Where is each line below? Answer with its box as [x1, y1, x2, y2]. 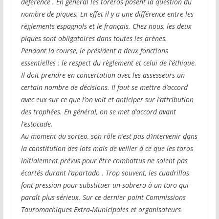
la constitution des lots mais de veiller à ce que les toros [21, 144, 193, 153]
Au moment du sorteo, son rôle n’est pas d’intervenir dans [21, 131, 197, 141]
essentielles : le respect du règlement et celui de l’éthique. [21, 58, 197, 68]
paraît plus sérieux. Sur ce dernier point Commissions [21, 193, 186, 202]
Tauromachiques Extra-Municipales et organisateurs [21, 205, 181, 215]
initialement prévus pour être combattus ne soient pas [21, 156, 188, 166]
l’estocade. [21, 119, 53, 129]
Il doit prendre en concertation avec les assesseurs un [21, 70, 185, 80]
